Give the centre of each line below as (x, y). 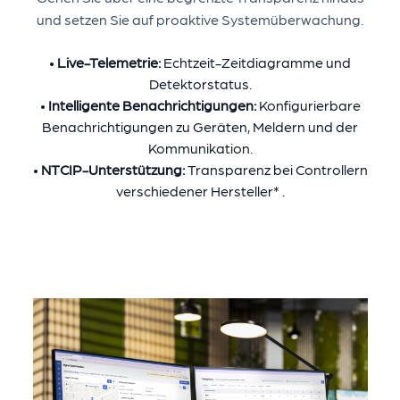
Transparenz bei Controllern (277, 170)
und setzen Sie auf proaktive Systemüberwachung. (200, 20)
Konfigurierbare (309, 105)
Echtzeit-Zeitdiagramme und (257, 62)
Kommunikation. (200, 148)
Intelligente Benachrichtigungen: (153, 105)
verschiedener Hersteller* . (200, 191)
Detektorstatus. (200, 84)
